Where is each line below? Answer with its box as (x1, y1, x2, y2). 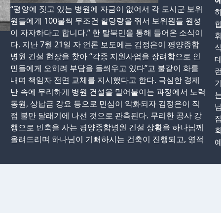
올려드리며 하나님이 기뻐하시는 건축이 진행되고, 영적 (10, 134, 204, 145)
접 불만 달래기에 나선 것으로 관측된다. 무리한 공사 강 (10, 110, 202, 121)
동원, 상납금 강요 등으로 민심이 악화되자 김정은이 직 (10, 98, 200, 109)
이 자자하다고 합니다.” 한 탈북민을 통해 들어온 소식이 (10, 27, 203, 38)
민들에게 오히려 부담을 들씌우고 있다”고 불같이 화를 (10, 63, 199, 74)
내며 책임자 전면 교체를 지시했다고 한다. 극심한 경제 (10, 74, 200, 85)
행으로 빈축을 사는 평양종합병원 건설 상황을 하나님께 (10, 122, 204, 133)
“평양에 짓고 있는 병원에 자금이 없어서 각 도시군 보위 (10, 3, 203, 14)
